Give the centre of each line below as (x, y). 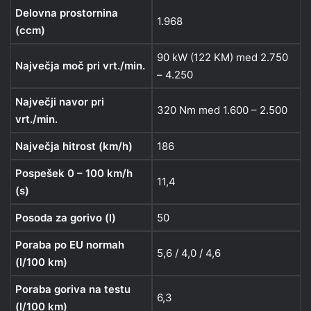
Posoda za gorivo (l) (66, 218)
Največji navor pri (60, 102)
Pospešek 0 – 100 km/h (74, 174)
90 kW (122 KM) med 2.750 (222, 58)
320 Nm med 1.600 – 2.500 (222, 110)
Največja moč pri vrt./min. (80, 66)
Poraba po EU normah (70, 245)
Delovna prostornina (67, 13)
